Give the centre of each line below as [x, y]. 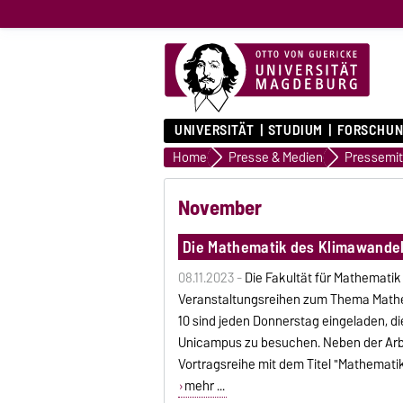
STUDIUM [295, 130]
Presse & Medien [276, 157]
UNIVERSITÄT [215, 130]
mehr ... [204, 385]
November [220, 207]
